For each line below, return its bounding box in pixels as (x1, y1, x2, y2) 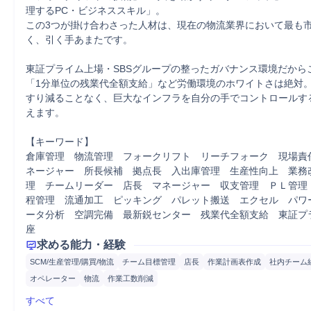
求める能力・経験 (37, 239, 126, 251)
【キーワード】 (26, 136, 94, 147)
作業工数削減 (108, 274, 153, 283)
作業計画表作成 (208, 258, 261, 266)
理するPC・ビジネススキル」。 (26, 5, 165, 16)
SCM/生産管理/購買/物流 (30, 258, 114, 266)
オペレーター (30, 274, 76, 283)
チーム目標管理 (122, 258, 176, 266)
